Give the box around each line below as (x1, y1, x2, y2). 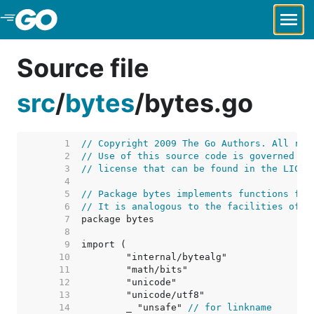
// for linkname (188, 302, 272, 313)
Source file (17, 53, 149, 83)
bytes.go (144, 88, 253, 118)
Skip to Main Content (28, 13, 142, 27)
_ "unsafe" (126, 302, 188, 313)
